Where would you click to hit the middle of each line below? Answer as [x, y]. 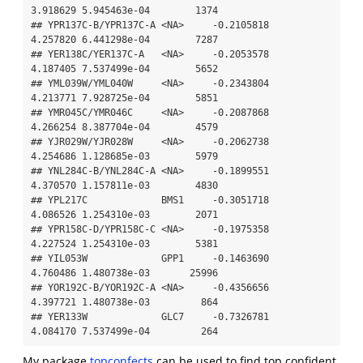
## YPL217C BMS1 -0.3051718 [150, 200]
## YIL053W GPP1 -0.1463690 [150, 258]
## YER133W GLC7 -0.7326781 [150, 316]
